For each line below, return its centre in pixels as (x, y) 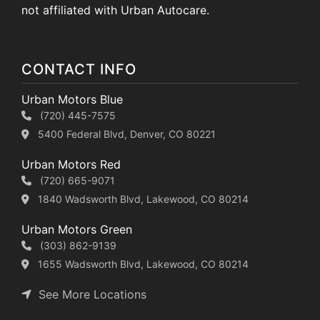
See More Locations (89, 294)
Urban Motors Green (77, 229)
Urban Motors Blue (72, 99)
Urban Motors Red (71, 164)
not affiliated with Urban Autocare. (115, 10)
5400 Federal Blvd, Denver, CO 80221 (127, 134)
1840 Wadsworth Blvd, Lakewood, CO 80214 (143, 199)
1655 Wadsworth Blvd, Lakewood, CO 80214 (143, 264)
